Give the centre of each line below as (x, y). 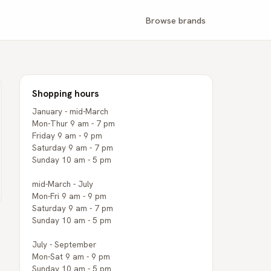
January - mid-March (70, 111)
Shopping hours (65, 94)
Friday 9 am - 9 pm (67, 135)
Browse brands (176, 20)
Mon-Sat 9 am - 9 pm (71, 256)
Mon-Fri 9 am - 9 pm (69, 196)
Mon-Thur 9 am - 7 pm (73, 123)
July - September (64, 244)
